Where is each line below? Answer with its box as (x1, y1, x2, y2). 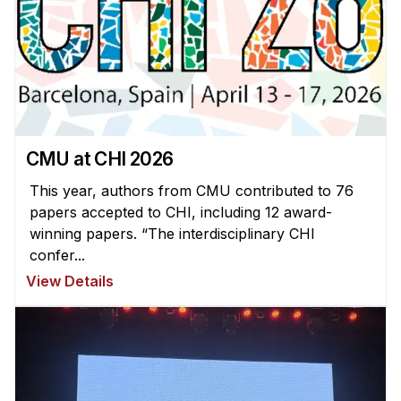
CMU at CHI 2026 (25, 147, 174, 170)
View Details (25, 271, 114, 290)
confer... (29, 245, 85, 264)
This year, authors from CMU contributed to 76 (29, 181, 354, 200)
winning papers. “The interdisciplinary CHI (29, 224, 315, 243)
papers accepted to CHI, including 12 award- (29, 202, 332, 221)
